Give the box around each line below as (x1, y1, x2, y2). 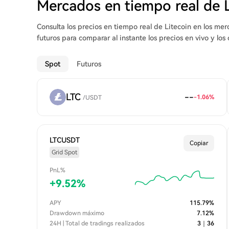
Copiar (190, 140, 208, 147)
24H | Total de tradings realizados (50, 220, 145, 227)
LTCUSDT (50, 136, 80, 144)
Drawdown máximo (50, 210, 104, 217)
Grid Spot (52, 149, 77, 156)
